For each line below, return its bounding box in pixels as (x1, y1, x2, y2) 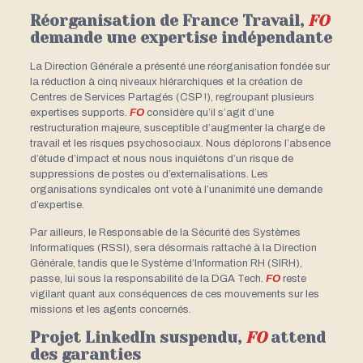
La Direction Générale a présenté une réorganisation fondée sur (29, 60, 330, 72)
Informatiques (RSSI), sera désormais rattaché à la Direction (29, 241, 317, 254)
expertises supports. (29, 106, 130, 118)
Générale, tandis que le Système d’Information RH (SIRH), (29, 257, 302, 269)
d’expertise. (29, 199, 84, 211)
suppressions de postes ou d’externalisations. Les (29, 168, 268, 180)
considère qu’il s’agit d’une (143, 106, 274, 118)
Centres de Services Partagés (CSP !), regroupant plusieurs (29, 91, 314, 103)
